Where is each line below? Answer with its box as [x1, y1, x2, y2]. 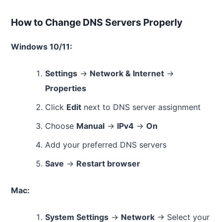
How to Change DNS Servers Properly [11, 16, 182, 28]
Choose [45, 121, 76, 131]
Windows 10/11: [11, 42, 72, 52]
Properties [45, 83, 86, 93]
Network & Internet [89, 68, 164, 78]
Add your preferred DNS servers [45, 140, 166, 150]
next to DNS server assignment [81, 102, 201, 112]
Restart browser [76, 159, 140, 168]
